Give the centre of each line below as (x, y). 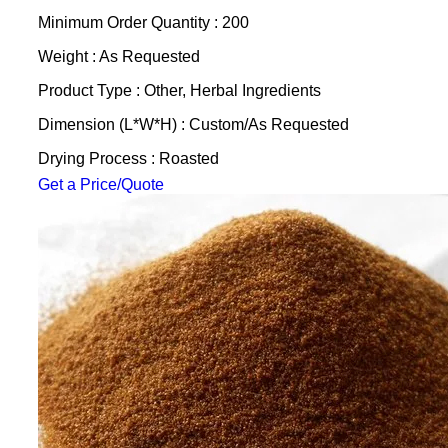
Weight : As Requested (118, 56)
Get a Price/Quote (100, 184)
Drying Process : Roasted (128, 158)
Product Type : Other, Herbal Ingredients (179, 90)
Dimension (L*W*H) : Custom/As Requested (193, 124)
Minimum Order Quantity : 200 (143, 22)
